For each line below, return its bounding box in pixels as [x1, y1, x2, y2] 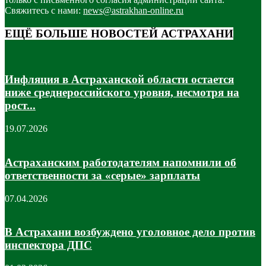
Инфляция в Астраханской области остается [5, 73, 234, 86]
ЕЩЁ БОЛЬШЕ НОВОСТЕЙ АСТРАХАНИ [5, 27, 233, 40]
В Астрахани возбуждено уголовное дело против [5, 226, 255, 239]
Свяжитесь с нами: [5, 5, 83, 16]
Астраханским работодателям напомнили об [5, 156, 236, 169]
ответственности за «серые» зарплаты [5, 169, 200, 182]
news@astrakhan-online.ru [83, 5, 183, 16]
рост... [5, 99, 36, 112]
